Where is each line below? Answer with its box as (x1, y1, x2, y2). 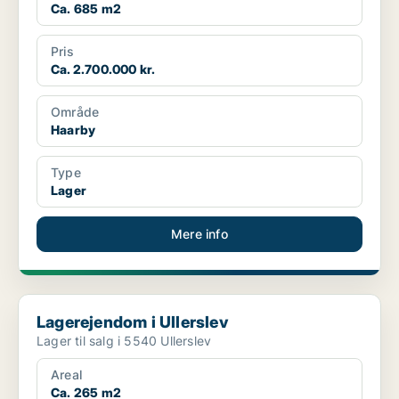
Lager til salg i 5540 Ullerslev (37, 333, 212, 349)
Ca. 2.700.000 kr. (51, 61, 156, 77)
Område (51, 104, 100, 120)
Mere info (171, 226, 228, 242)
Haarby (51, 122, 96, 138)
